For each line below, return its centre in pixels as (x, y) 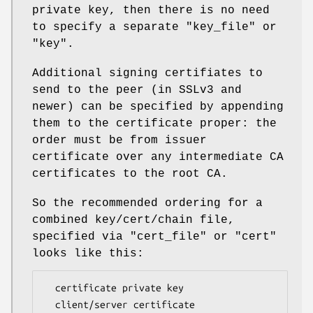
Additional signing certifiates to (147, 74)
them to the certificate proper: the (154, 124)
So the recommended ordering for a (147, 204)
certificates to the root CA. (130, 174)
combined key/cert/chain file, (133, 220)
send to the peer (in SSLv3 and (137, 90)
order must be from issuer (119, 141)
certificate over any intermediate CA (158, 158)
